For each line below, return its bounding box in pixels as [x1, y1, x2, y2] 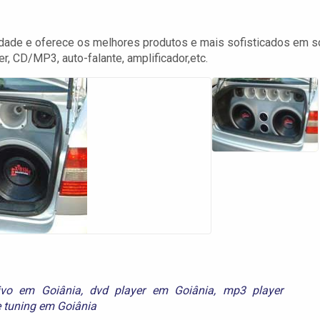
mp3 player [222, 283, 284, 297]
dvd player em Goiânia [89, 283, 214, 297]
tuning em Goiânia [4, 299, 96, 313]
